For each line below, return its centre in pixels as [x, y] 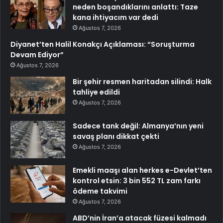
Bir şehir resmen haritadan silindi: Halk [142, 82]
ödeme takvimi [100, 191]
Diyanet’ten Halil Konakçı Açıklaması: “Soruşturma [103, 45]
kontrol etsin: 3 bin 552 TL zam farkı [137, 181]
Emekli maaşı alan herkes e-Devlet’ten [142, 170]
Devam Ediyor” [37, 55]
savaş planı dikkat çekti [116, 137]
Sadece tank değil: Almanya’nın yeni [138, 126]
